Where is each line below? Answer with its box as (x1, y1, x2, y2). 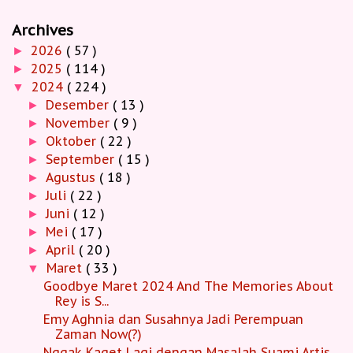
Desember (46, 97, 113, 113)
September (46, 151, 119, 168)
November (46, 115, 114, 132)
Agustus (46, 169, 100, 186)
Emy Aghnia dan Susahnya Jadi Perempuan (43, 311, 303, 328)
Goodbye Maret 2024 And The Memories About (43, 278, 333, 295)
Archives (12, 20, 73, 40)
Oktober (46, 133, 101, 150)
